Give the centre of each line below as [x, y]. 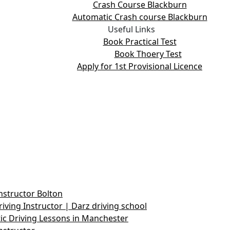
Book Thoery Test [148, 54]
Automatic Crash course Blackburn [140, 17]
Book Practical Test [140, 41]
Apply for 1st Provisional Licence [140, 66]
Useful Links [131, 29]
